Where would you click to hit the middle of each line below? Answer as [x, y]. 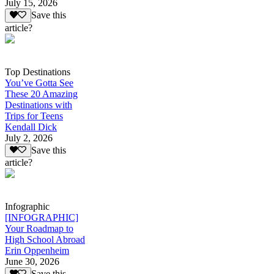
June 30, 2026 [32, 261]
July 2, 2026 [29, 138]
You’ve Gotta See [39, 83]
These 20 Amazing [41, 94]
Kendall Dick [31, 127]
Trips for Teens [34, 116]
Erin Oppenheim [37, 250]
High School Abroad [45, 239]
